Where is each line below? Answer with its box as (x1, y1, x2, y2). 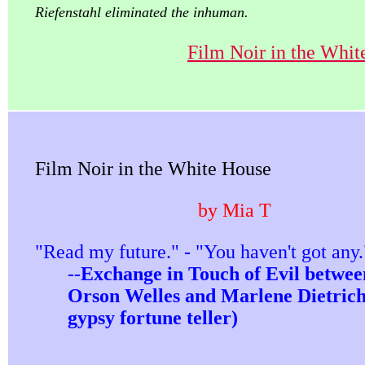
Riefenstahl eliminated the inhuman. (35, 4, 248, 20)
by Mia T (198, 200, 271, 221)
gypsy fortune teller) (68, 307, 238, 328)
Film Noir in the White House (35, 158, 271, 179)
